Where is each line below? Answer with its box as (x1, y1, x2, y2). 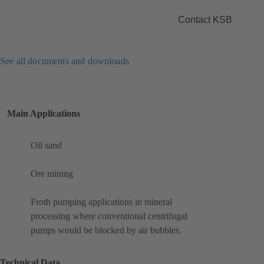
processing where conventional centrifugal (31, 211, 187, 222)
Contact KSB (178, 14, 232, 25)
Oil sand (31, 140, 62, 151)
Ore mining (31, 169, 73, 179)
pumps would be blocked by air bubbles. (31, 225, 181, 236)
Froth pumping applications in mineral (31, 197, 172, 207)
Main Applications (7, 108, 80, 119)
